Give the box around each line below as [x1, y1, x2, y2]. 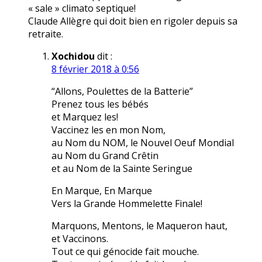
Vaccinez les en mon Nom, [51, 123, 166, 137]
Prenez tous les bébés [51, 98, 149, 111]
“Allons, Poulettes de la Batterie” [51, 85, 193, 98]
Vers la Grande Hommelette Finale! [51, 197, 202, 211]
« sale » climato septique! [28, 2, 136, 15]
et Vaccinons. [51, 232, 108, 246]
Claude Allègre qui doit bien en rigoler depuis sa [28, 15, 237, 28]
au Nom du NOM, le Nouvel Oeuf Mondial [51, 136, 234, 150]
